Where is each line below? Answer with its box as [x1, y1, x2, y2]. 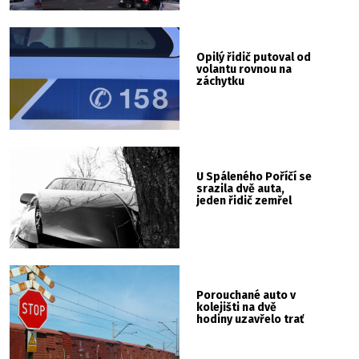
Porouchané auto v [196, 288, 296, 303]
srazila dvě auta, [196, 181, 285, 196]
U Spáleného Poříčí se [196, 169, 313, 184]
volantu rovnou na [196, 63, 292, 77]
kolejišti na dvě [196, 301, 277, 315]
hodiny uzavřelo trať [196, 313, 305, 327]
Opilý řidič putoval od [196, 50, 312, 65]
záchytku [196, 75, 245, 89]
